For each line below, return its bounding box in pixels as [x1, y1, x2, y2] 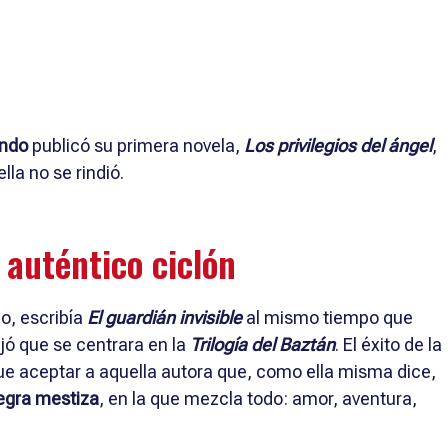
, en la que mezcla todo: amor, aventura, [99, 387, 417, 409]
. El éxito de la [335, 333, 442, 355]
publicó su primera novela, [28, 134, 244, 156]
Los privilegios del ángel [244, 134, 432, 156]
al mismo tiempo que [242, 306, 413, 328]
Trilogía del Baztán [190, 333, 335, 355]
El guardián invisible [87, 306, 242, 328]
